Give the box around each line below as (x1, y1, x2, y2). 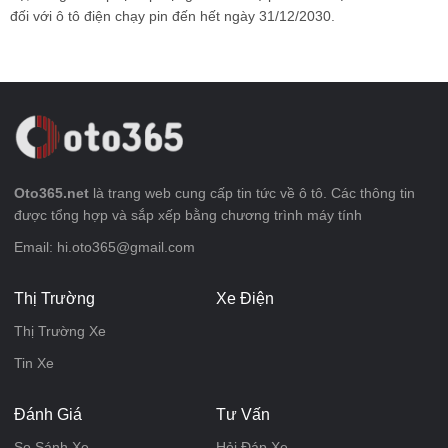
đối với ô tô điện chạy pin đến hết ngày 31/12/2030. (10, 8, 335, 24)
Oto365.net (14, 185, 89, 202)
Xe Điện (215, 290, 274, 308)
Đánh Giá (14, 406, 82, 424)
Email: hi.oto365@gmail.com (14, 239, 195, 256)
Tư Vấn (215, 406, 270, 424)
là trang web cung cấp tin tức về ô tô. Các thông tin (89, 185, 415, 202)
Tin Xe (14, 355, 54, 372)
